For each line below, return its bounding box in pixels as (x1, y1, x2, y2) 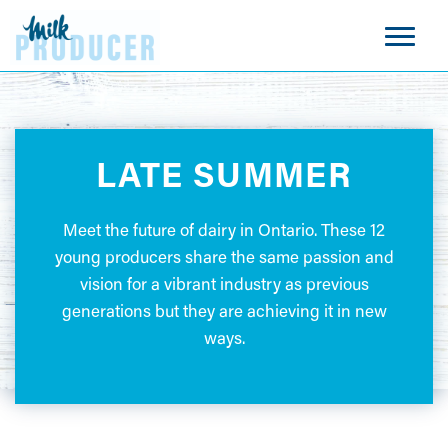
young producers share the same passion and (54, 251, 394, 268)
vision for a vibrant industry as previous (79, 278, 369, 295)
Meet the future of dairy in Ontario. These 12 (63, 224, 385, 241)
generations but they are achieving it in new (61, 305, 387, 322)
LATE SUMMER (95, 162, 353, 196)
